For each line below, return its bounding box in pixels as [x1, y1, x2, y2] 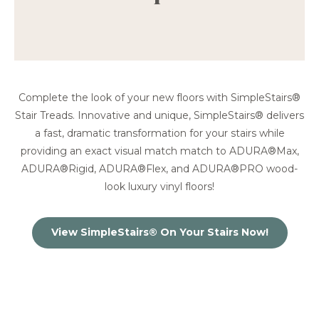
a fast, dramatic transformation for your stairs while [34, 126, 285, 140]
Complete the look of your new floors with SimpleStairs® [19, 90, 300, 104]
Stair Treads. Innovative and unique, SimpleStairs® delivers [15, 108, 304, 122]
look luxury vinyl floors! [105, 179, 214, 193]
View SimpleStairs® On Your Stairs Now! [51, 225, 268, 239]
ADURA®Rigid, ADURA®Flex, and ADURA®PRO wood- [21, 162, 298, 175]
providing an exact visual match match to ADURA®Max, [20, 144, 299, 157]
